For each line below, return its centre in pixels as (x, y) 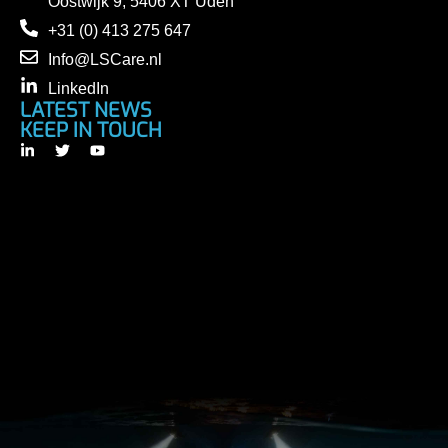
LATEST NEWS (86, 110)
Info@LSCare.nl (104, 59)
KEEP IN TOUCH (91, 130)
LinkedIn (78, 88)
